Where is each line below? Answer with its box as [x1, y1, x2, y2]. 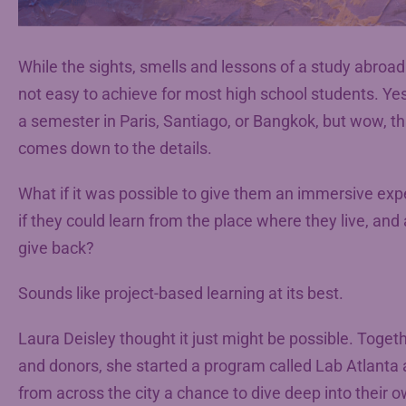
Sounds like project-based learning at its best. [18, 284, 343, 304]
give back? [18, 238, 94, 258]
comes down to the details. [18, 139, 212, 159]
